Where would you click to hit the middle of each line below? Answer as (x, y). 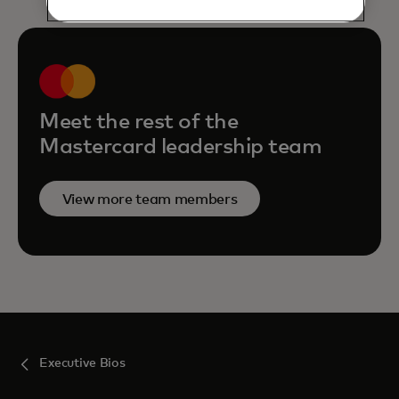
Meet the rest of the (139, 122)
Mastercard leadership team (181, 147)
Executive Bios (83, 363)
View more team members (150, 199)
